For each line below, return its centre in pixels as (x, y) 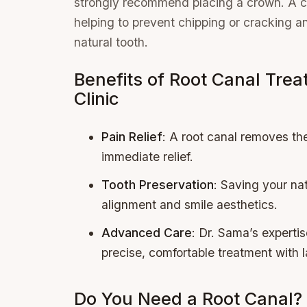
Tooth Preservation (157, 185)
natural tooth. (111, 42)
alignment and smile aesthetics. (189, 205)
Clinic (96, 98)
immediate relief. (147, 156)
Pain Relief (132, 136)
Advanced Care (146, 233)
